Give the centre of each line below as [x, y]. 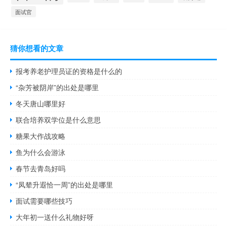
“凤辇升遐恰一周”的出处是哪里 [65, 184]
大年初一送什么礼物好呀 [55, 217]
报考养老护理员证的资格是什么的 [69, 71]
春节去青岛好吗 [41, 168]
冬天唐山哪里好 [41, 103]
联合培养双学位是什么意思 [59, 119]
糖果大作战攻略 [41, 136]
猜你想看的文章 [37, 48]
